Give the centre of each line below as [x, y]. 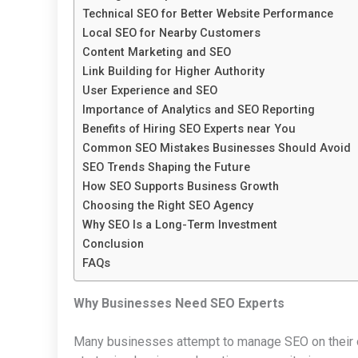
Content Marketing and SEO [157, 52]
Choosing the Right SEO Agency [168, 205]
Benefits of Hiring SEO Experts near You [189, 129]
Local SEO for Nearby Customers [171, 33]
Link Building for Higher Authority [173, 71]
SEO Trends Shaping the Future [166, 167]
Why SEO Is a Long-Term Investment [180, 225]
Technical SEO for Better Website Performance [208, 14]
